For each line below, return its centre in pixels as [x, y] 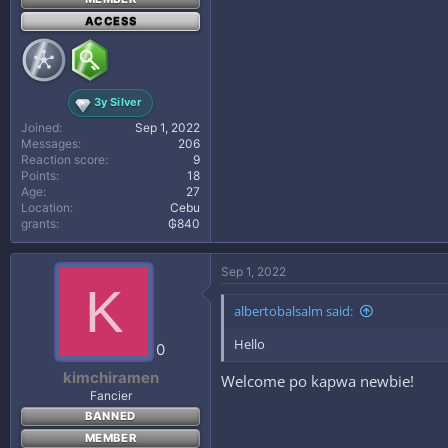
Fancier [110, 395]
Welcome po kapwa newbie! [317, 381]
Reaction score [63, 159]
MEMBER [110, 438]
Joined [40, 127]
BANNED [110, 416]
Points [38, 175]
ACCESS [110, 20]
